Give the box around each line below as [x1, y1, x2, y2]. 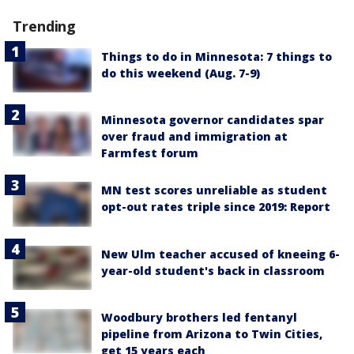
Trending [13, 17, 77, 36]
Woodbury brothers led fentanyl [101, 309, 297, 325]
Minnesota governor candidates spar [101, 112, 324, 128]
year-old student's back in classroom [101, 262, 325, 278]
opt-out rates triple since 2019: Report [101, 199, 330, 215]
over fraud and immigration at [101, 129, 288, 145]
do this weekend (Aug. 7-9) [101, 66, 260, 81]
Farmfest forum [101, 145, 198, 161]
